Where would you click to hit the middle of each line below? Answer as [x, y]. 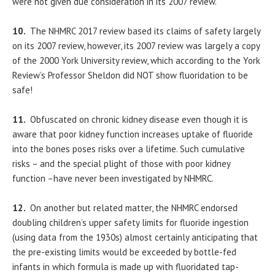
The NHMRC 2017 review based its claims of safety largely [145, 31]
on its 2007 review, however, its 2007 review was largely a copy [136, 46]
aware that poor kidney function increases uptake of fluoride [133, 134]
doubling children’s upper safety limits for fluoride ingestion [132, 223]
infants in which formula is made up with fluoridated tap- [126, 267]
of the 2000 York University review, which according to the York [136, 61]
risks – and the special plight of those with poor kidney [121, 164]
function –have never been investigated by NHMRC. [113, 179]
